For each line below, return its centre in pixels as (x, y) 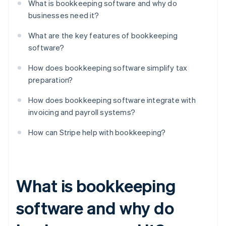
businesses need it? (64, 15)
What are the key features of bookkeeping (103, 36)
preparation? (51, 80)
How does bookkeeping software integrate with (112, 100)
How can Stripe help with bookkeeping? (97, 132)
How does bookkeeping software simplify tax (108, 68)
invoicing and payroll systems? (82, 112)
